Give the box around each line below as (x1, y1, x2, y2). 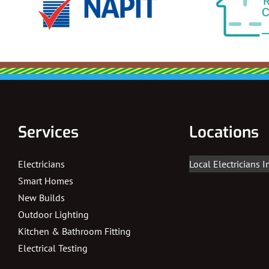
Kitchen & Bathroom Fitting (18, 225, 131, 238)
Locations (189, 122, 259, 144)
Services (18, 122, 79, 144)
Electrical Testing (18, 242, 88, 255)
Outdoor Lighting (18, 208, 89, 221)
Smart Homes (18, 175, 73, 187)
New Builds (18, 192, 65, 204)
